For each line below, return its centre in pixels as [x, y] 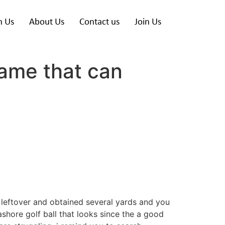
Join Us [148, 22]
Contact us [99, 22]
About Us [47, 22]
